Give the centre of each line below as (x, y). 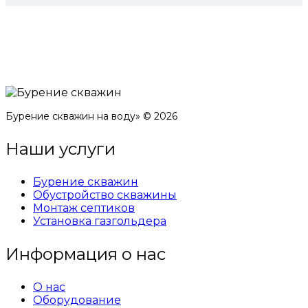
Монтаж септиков (84, 208)
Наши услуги (60, 149)
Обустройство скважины (105, 195)
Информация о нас (86, 254)
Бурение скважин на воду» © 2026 (91, 117)
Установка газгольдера (100, 221)
